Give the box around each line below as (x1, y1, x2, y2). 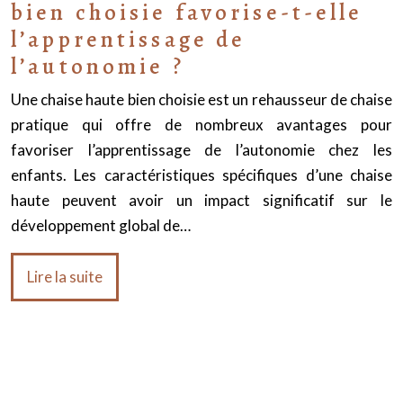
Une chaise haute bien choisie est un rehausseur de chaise (11, 90, 392, 109)
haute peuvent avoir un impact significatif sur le (11, 191, 392, 210)
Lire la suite (27, 267, 103, 286)
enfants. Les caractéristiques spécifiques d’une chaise (11, 166, 392, 184)
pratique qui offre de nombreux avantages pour (11, 115, 392, 134)
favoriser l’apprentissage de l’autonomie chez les (11, 140, 392, 159)
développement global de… (11, 216, 191, 235)
